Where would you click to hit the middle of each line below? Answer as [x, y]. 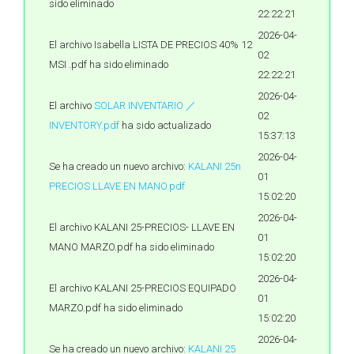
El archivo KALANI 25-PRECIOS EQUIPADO [143, 288]
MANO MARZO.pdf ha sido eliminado [132, 247]
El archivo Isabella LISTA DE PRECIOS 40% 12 [151, 45]
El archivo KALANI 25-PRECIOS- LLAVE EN [142, 227]
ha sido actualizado [165, 125]
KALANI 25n [215, 166]
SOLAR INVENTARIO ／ [145, 105]
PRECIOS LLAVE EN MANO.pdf [117, 186]
